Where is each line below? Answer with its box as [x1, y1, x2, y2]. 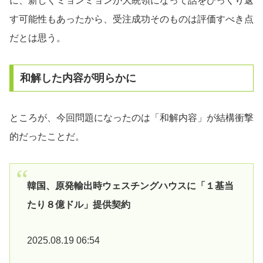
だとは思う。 [9, 33, 66, 43]
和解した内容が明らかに [19, 72, 136, 84]
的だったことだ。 [9, 131, 85, 141]
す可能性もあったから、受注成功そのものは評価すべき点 [9, 14, 254, 25]
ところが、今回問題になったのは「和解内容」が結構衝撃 [9, 112, 254, 123]
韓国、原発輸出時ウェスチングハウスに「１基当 [26, 181, 234, 191]
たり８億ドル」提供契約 [26, 200, 130, 210]
